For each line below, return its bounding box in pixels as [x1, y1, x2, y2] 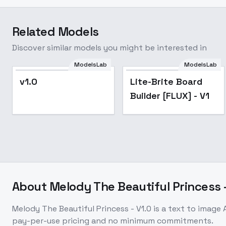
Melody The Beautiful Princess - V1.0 [12, 203, 151, 214]
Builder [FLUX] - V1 [130, 90, 209, 101]
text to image [168, 203, 221, 214]
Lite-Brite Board [130, 76, 202, 87]
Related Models [12, 24, 99, 39]
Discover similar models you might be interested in [12, 42, 207, 53]
